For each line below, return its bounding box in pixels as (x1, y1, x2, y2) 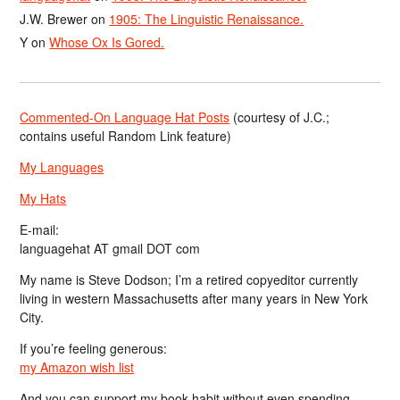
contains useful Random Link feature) (20, 126, 232, 145)
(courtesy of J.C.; (229, 107, 330, 126)
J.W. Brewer (20, 10, 88, 28)
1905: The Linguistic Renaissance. (109, 10, 304, 28)
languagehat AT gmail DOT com (20, 238, 201, 257)
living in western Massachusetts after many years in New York (20, 288, 369, 307)
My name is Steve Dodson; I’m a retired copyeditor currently (20, 270, 359, 288)
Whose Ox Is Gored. (49, 33, 165, 52)
